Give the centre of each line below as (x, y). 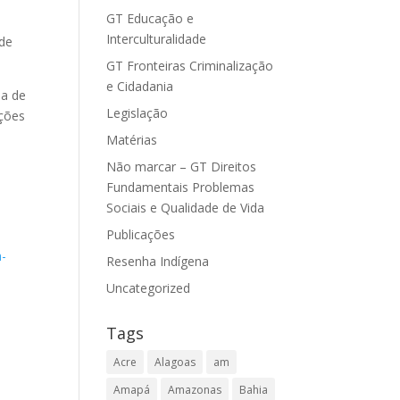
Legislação (137, 113)
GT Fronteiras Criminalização (190, 66)
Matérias (132, 140)
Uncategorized (149, 288)
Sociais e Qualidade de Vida (186, 208)
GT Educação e (150, 18)
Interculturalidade (157, 39)
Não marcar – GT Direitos (182, 167)
